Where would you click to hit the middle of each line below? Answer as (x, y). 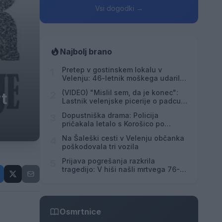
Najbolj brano (86, 52)
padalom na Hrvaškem (101, 109)
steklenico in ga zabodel (105, 86)
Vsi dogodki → (119, 8)
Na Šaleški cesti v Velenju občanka (123, 138)
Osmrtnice (80, 212)
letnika (74, 178)
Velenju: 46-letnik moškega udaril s (124, 78)
